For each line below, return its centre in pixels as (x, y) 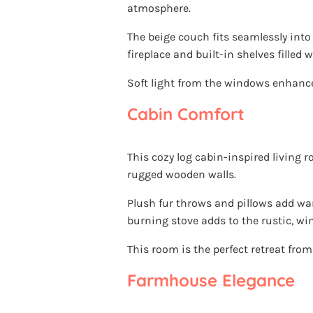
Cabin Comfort (186, 114)
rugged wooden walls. (182, 174)
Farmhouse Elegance (211, 280)
